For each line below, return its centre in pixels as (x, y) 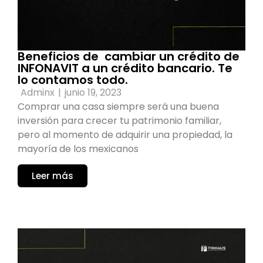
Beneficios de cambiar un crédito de (129, 56)
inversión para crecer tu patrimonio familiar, (119, 120)
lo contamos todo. (73, 80)
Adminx (38, 92)
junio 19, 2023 (93, 92)
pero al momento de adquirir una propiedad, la (125, 134)
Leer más (53, 176)
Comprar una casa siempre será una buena (118, 106)
